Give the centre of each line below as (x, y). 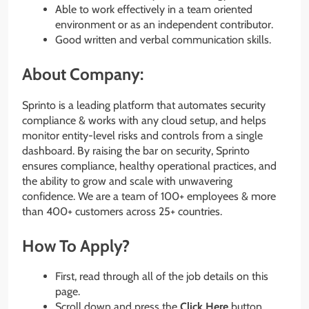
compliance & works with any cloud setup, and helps (144, 120)
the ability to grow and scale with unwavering (127, 181)
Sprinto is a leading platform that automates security (144, 105)
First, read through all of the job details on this (162, 277)
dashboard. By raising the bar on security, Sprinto (136, 150)
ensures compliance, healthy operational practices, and (149, 166)
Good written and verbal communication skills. (163, 39)
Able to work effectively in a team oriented (154, 9)
